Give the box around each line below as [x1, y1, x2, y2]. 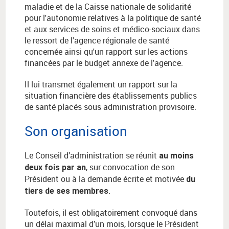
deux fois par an [25, 163, 86, 173]
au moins [159, 151, 194, 161]
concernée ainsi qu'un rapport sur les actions [25, 46, 188, 58]
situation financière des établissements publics [25, 90, 197, 102]
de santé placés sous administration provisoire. [25, 101, 196, 113]
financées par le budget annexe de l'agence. [25, 57, 183, 69]
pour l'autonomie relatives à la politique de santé [25, 12, 201, 24]
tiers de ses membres [25, 186, 108, 196]
